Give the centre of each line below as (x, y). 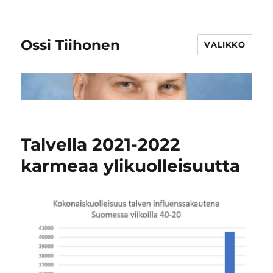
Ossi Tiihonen (71, 45)
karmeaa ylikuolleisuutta (131, 166)
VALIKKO (225, 44)
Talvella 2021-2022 (101, 145)
